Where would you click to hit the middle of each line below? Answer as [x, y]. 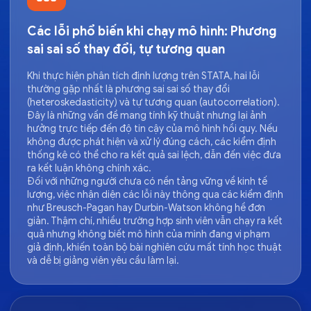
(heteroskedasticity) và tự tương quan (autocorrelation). [153, 102]
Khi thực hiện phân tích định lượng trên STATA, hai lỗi [143, 76]
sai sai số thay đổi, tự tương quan [126, 49]
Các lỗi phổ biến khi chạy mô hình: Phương [152, 31]
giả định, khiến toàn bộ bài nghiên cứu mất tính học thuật [154, 247]
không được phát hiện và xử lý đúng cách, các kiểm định [152, 142]
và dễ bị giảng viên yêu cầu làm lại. [103, 260]
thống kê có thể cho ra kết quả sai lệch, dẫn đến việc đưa [154, 155]
